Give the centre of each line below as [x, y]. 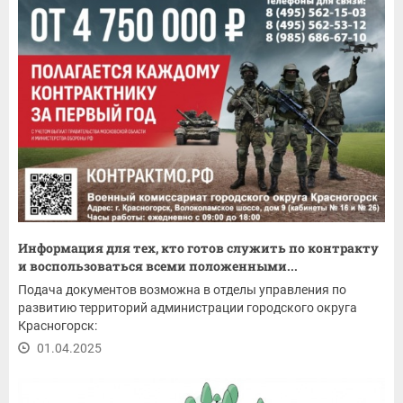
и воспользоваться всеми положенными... [158, 266]
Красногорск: [58, 326]
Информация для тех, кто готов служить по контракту [198, 248]
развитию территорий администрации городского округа [188, 308]
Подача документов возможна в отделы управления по [182, 290]
